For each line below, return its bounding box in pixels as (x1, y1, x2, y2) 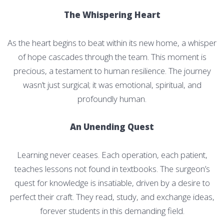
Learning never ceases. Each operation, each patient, (16, 148, 207, 160)
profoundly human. (77, 92, 146, 104)
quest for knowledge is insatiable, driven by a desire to (14, 176, 210, 188)
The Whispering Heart (63, 8, 160, 20)
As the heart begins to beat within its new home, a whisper (7, 36, 216, 48)
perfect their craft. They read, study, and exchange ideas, (9, 190, 214, 202)
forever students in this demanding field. (39, 204, 184, 216)
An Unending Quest (70, 120, 154, 132)
